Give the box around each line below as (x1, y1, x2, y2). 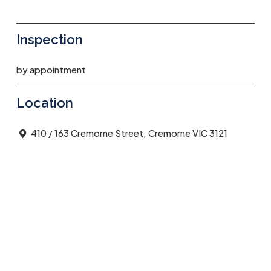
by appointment (16, 64, 86, 75)
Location (16, 95, 73, 111)
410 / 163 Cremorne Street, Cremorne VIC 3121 (28, 127, 227, 139)
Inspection (16, 31, 83, 47)
